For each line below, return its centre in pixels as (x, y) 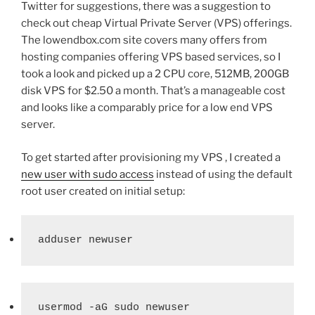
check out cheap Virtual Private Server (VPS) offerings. (156, 24)
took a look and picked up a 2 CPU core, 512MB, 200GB (155, 74)
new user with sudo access (88, 174)
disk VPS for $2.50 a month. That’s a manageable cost (153, 91)
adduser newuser (85, 240)
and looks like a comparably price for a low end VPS (147, 108)
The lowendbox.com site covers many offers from (144, 40)
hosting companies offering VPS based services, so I (151, 57)
